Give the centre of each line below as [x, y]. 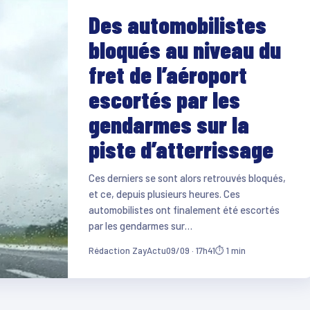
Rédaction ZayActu [127, 250]
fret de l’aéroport [167, 74]
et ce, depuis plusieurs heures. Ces [164, 193]
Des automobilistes [177, 24]
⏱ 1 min [230, 250]
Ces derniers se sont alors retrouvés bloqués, [187, 177]
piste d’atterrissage [181, 149]
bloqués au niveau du [184, 49]
